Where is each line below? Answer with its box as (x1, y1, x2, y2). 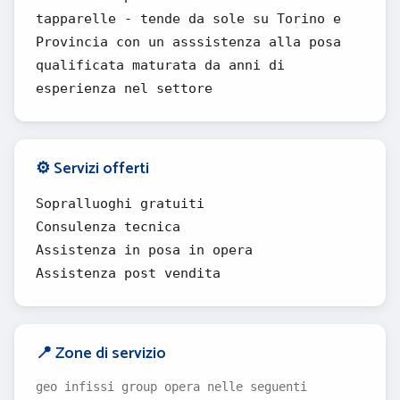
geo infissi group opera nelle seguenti (36, 379, 307, 394)
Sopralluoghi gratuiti (36, 196, 204, 212)
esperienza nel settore (36, 80, 212, 96)
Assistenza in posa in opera (36, 242, 253, 258)
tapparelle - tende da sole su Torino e (36, 11, 341, 27)
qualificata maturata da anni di (36, 57, 285, 73)
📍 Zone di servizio (36, 340, 166, 367)
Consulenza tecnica (36, 219, 180, 235)
